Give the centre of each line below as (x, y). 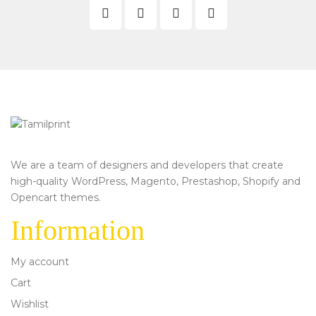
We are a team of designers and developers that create (147, 165)
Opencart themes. (56, 197)
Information (78, 230)
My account (40, 261)
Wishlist (30, 304)
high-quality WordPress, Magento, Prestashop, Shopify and (156, 181)
